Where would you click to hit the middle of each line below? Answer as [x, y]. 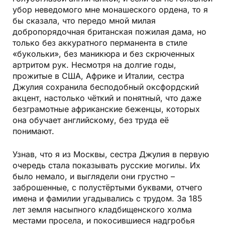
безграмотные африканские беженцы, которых [106, 109]
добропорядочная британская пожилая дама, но [109, 31]
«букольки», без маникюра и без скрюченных [104, 53]
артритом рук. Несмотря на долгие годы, [94, 65]
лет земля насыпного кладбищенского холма [102, 209]
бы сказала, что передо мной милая [84, 20]
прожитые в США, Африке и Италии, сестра [98, 76]
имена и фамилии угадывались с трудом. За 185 [107, 198]
